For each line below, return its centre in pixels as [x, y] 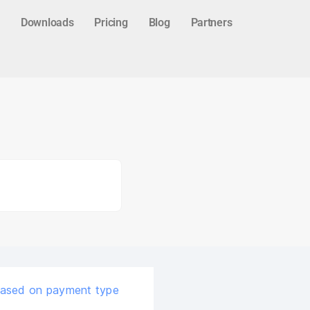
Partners [211, 22]
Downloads [47, 22]
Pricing [111, 22]
